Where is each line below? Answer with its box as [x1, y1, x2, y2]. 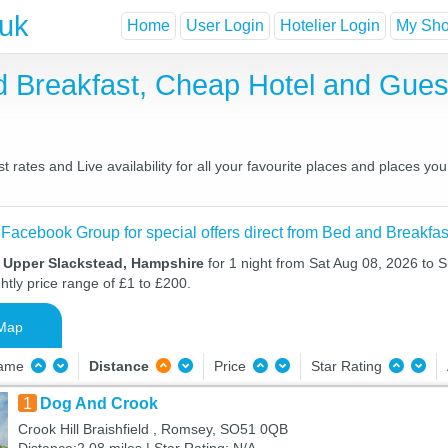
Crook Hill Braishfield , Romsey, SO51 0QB [17, 421, 288, 437]
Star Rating [310, 358, 386, 374]
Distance [88, 358, 149, 374]
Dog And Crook [39, 395, 158, 412]
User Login [186, 17, 264, 35]
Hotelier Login [280, 17, 380, 35]
